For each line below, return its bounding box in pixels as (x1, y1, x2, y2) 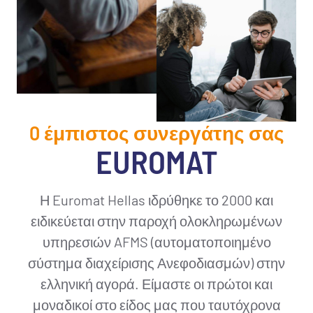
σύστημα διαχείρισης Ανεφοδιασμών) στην (28, 254, 285, 271)
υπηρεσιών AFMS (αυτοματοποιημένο (42, 233, 271, 250)
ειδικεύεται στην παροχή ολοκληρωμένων (31, 212, 282, 229)
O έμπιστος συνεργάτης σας (29, 121, 284, 145)
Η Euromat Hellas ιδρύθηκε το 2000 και (40, 191, 273, 208)
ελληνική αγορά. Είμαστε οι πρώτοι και (41, 275, 272, 292)
